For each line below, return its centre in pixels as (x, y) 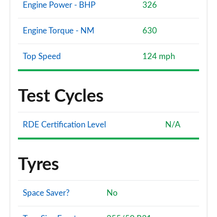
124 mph (159, 56)
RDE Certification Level (64, 125)
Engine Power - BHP (59, 5)
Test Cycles (61, 96)
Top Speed (42, 56)
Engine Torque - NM (59, 31)
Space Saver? (46, 193)
